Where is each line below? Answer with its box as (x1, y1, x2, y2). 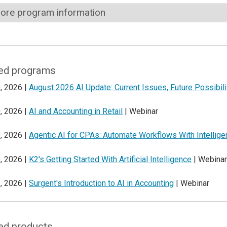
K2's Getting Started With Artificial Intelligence (29, 154, 192, 164)
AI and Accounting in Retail (29, 106, 123, 117)
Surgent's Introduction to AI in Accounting (29, 178, 174, 188)
